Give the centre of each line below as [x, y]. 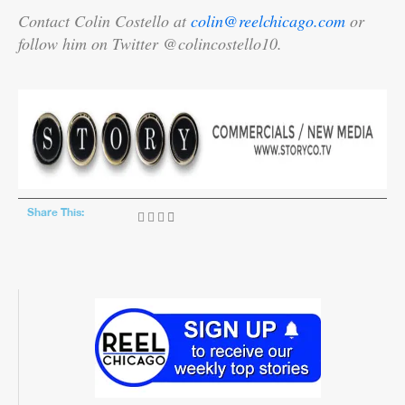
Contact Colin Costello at [104, 20]
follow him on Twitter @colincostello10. [150, 43]
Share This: [56, 212]
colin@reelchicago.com [268, 20]
